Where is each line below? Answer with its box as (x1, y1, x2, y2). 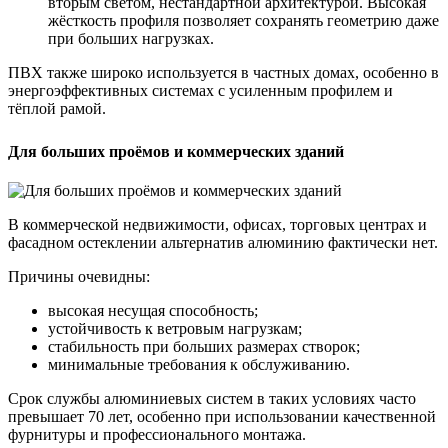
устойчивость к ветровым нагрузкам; (48, 319, 302, 337)
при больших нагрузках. (48, 29, 214, 47)
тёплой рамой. (8, 99, 106, 117)
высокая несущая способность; (48, 301, 258, 319)
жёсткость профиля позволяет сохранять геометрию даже (48, 11, 439, 29)
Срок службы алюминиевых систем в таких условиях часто (8, 389, 416, 407)
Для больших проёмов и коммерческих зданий (8, 142, 344, 160)
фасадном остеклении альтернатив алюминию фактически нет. (8, 233, 438, 251)
